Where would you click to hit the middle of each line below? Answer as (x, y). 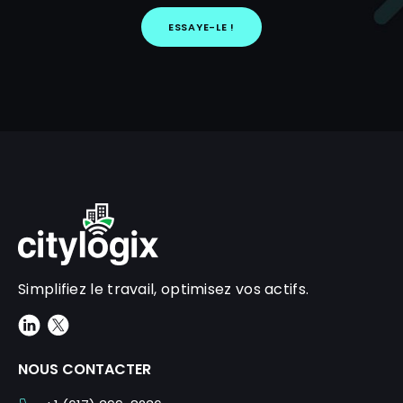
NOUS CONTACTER (85, 370)
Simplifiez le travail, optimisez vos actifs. (164, 290)
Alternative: (59, 70)
